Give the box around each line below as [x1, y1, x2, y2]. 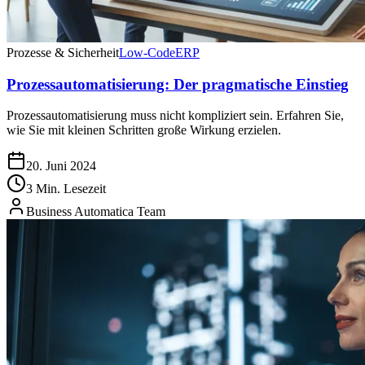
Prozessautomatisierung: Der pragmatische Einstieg [7, 75, 349, 93]
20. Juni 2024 [26, 159, 96, 174]
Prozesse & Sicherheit [7, 45, 119, 59]
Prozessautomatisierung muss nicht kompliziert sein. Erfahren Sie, [7, 108, 344, 123]
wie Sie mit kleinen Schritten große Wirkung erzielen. [7, 123, 281, 138]
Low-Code [119, 45, 175, 59]
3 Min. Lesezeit [26, 182, 106, 196]
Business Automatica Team [26, 204, 165, 219]
